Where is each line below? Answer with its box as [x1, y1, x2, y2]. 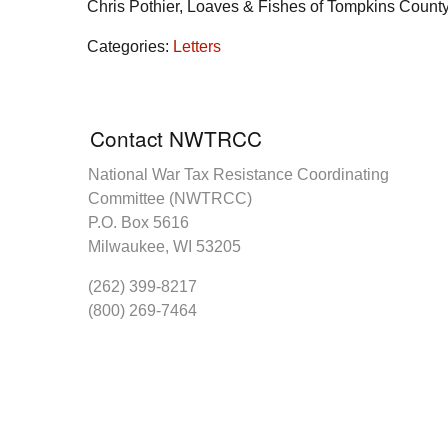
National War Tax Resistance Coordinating [88, 165, 389, 183]
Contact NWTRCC [90, 122, 262, 153]
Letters [173, 37, 221, 55]
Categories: [87, 37, 173, 55]
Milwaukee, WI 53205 [88, 237, 241, 255]
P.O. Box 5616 [88, 213, 189, 231]
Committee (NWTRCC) [88, 189, 252, 207]
